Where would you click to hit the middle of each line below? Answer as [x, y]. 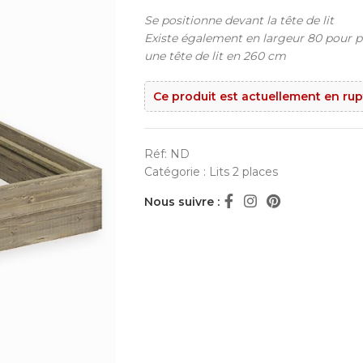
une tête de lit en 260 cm [215, 56]
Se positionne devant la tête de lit [239, 20]
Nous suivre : [181, 202]
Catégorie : [176, 172]
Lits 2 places [243, 172]
